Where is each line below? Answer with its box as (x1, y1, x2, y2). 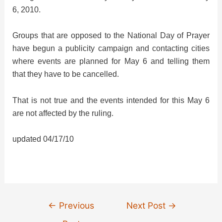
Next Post (126, 200, 168, 211)
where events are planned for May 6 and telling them (12, 56, 210, 66)
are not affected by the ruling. (12, 108, 118, 117)
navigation (31, 209, 71, 220)
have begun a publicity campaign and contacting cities (12, 44, 210, 53)
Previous (56, 200, 95, 211)
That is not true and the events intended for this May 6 (12, 95, 210, 105)
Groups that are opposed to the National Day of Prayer (12, 31, 210, 40)
